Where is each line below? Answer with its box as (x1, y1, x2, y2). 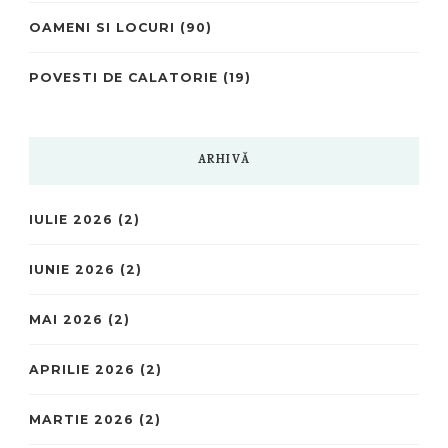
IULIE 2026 (29, 211, 113, 227)
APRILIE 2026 (29, 361, 135, 377)
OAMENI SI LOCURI (29, 19, 175, 35)
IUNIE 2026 (29, 261, 115, 277)
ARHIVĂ (197, 150, 251, 171)
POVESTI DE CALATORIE (29, 69, 218, 85)
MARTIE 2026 (29, 411, 134, 427)
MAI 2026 (29, 311, 103, 327)
